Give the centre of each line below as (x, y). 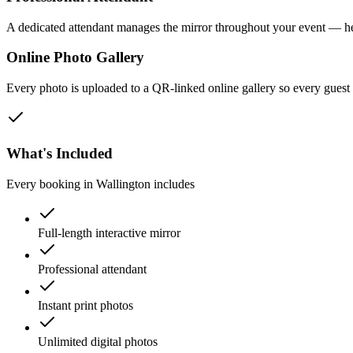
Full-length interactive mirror (109, 232)
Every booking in (51, 184)
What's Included (59, 153)
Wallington (123, 184)
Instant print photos (85, 305)
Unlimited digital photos (98, 341)
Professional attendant (92, 269)
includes (173, 184)
